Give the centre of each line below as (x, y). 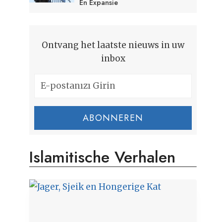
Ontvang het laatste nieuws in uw (113, 45)
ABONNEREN (113, 118)
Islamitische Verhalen (103, 157)
